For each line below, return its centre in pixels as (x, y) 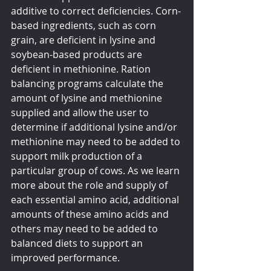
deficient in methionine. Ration (82, 69)
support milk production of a (78, 156)
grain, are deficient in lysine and (84, 40)
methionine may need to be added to (97, 141)
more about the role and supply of (90, 185)
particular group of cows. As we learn (96, 170)
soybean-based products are (78, 54)
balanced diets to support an (78, 243)
